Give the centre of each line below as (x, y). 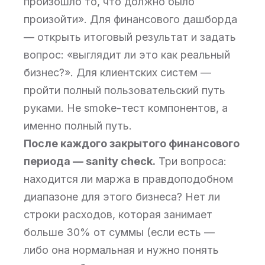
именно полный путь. (78, 126)
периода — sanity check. (90, 161)
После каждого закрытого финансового (132, 143)
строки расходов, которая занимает (118, 214)
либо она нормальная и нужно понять (121, 250)
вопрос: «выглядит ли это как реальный (127, 55)
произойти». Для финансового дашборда (130, 19)
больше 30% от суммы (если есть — (119, 232)
